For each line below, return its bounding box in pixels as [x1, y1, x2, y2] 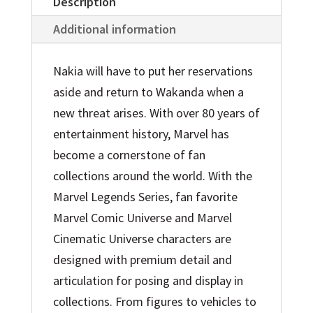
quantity [30, 35, 75, 52]
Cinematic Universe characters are [52, 230, 231, 247]
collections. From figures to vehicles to [52, 293, 256, 310]
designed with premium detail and [52, 251, 232, 268]
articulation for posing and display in [52, 272, 243, 289]
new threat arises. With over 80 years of [52, 104, 260, 121]
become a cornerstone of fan [52, 146, 205, 163]
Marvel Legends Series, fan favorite [52, 188, 238, 205]
